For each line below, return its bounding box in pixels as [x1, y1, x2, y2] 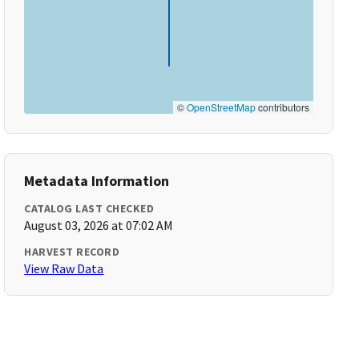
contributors [255, 100, 309, 114]
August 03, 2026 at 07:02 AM [24, 217, 174, 233]
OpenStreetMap [186, 100, 256, 114]
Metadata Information [24, 171, 170, 190]
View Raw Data [24, 260, 104, 276]
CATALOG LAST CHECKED [24, 201, 155, 216]
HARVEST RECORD [24, 244, 120, 259]
